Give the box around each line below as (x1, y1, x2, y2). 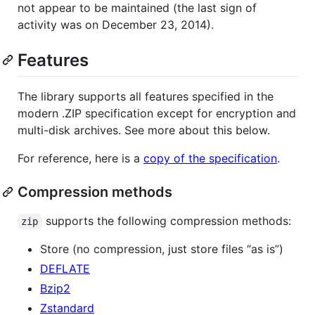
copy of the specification (143, 150, 277, 165)
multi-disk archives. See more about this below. (18, 122, 270, 137)
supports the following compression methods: (41, 213, 291, 228)
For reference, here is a (18, 150, 143, 165)
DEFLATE (40, 261, 90, 276)
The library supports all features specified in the (18, 89, 274, 103)
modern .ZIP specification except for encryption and (18, 105, 296, 120)
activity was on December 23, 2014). (18, 17, 214, 32)
